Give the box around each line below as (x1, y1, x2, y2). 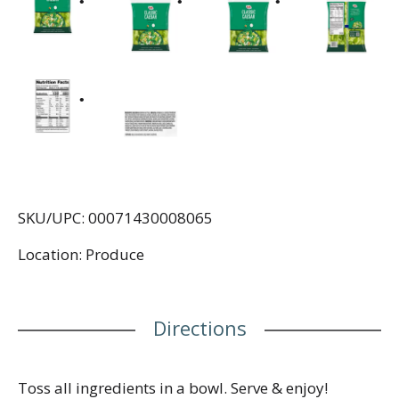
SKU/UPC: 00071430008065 (18, 208, 213, 228)
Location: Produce (18, 244, 144, 265)
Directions (152, 314, 247, 341)
